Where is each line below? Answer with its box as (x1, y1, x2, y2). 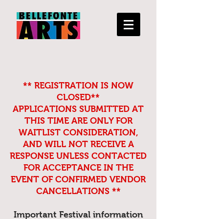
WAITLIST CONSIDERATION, (18, 128, 138, 137)
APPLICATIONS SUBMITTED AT (13, 104, 144, 114)
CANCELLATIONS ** (36, 186, 121, 196)
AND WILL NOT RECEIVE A (22, 139, 134, 149)
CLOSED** (57, 92, 100, 102)
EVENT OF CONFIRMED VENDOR (11, 175, 146, 184)
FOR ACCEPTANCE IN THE (23, 163, 133, 173)
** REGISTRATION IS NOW (23, 81, 133, 90)
